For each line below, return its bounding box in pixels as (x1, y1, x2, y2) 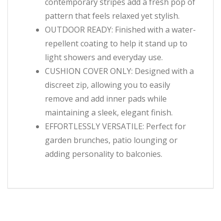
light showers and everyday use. (45, 52, 163, 63)
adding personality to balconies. (45, 148, 162, 160)
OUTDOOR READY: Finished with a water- (45, 24, 196, 36)
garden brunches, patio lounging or (45, 135, 178, 146)
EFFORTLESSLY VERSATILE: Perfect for (45, 121, 186, 132)
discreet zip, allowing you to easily (45, 79, 170, 91)
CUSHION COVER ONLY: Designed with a (45, 66, 194, 77)
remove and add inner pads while (45, 93, 167, 105)
